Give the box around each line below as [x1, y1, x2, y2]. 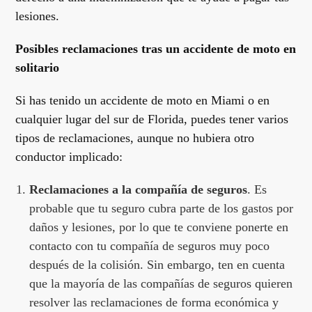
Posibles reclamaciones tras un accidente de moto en [15, 42, 297, 56]
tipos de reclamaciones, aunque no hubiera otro [15, 131, 255, 145]
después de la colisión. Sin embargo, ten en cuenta [29, 258, 286, 272]
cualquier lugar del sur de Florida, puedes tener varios [15, 112, 289, 126]
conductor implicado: [15, 150, 123, 164]
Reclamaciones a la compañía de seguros [29, 182, 248, 196]
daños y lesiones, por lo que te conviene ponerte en [29, 220, 289, 234]
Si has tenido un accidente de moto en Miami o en [15, 93, 270, 107]
